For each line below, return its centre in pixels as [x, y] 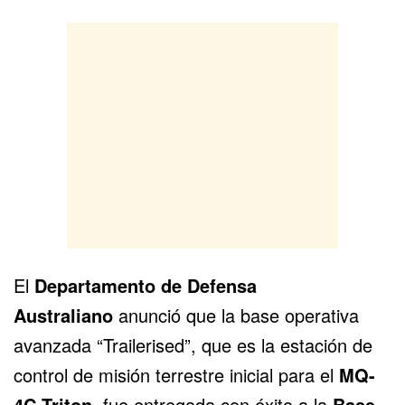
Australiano [63, 316]
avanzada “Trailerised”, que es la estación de [193, 345]
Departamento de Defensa [146, 286]
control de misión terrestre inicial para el [176, 375]
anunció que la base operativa [236, 316]
